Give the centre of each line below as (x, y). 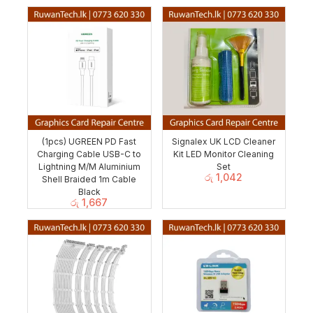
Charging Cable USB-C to (89, 154)
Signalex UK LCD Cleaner (224, 141)
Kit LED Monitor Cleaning (224, 154)
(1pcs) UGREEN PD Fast (89, 141)
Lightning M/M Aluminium (89, 166)
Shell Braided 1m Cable (89, 179)
